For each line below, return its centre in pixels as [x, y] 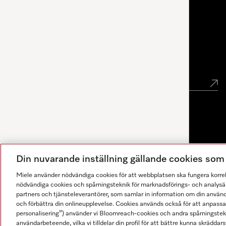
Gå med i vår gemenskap [80, 63]
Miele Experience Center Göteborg [80, 5]
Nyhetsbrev [50, 44]
